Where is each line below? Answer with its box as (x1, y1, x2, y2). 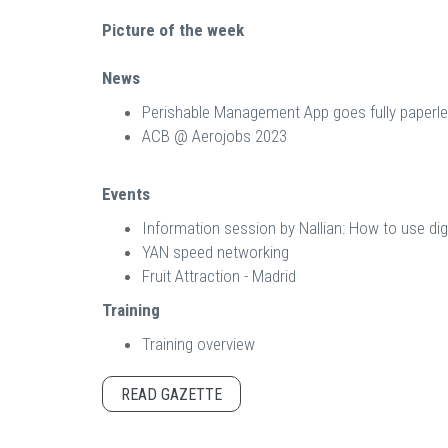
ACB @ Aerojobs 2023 (142, 125, 287, 146)
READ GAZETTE (121, 384, 222, 404)
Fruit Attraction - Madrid (142, 265, 296, 286)
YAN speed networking (142, 241, 289, 262)
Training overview (142, 333, 255, 354)
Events (102, 183, 150, 204)
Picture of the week (102, 19, 244, 40)
